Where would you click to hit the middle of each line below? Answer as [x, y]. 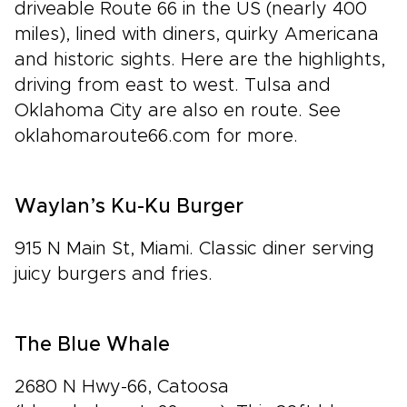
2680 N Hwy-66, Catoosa [122, 387]
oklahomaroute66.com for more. [156, 136]
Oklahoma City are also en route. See [178, 111]
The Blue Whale [92, 345]
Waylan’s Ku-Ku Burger [129, 207]
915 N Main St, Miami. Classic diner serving [194, 249]
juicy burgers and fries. [114, 274]
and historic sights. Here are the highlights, [200, 60]
